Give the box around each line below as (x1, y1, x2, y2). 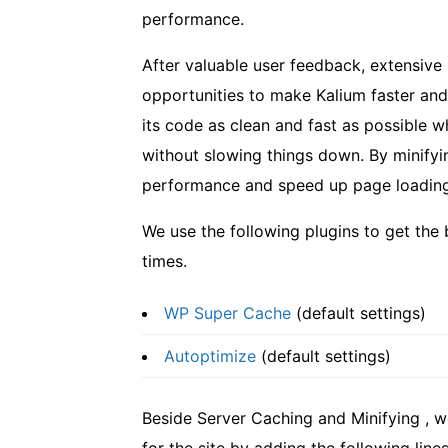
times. (142, 251, 187, 271)
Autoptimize (164, 346, 256, 366)
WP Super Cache (164, 303, 291, 323)
